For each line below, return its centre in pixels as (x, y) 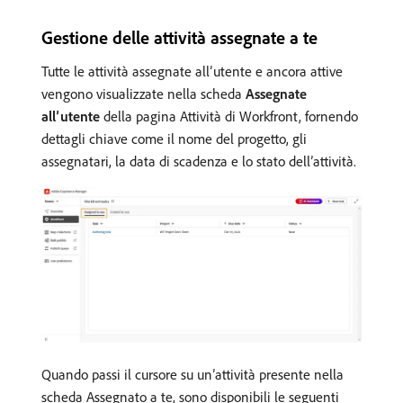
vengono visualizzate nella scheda (143, 94)
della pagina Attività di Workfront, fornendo (229, 116)
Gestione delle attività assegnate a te (179, 38)
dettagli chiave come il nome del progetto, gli (174, 139)
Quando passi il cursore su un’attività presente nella (193, 375)
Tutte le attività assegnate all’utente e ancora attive (192, 72)
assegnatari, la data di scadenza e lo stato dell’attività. (199, 161)
